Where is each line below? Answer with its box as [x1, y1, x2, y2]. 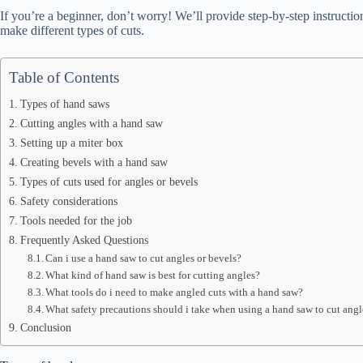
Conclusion [19, 321, 71, 334]
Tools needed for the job [19, 214, 132, 227]
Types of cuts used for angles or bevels [19, 175, 198, 188]
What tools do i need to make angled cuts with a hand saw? [45, 286, 304, 298]
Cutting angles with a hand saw [19, 117, 163, 130]
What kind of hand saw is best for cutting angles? [45, 269, 261, 281]
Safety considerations [19, 194, 117, 207]
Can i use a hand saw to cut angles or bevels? [45, 252, 242, 264]
